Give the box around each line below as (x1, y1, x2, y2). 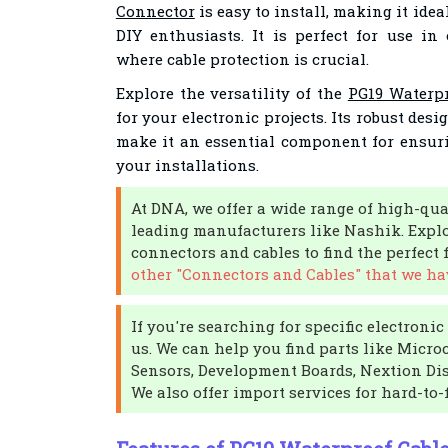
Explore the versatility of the (115, 83, 348, 103)
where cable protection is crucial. (115, 49, 369, 69)
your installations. (115, 155, 259, 175)
